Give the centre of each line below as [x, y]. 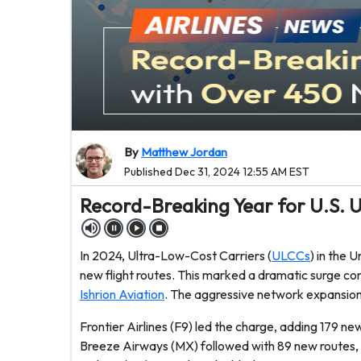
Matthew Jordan [184, 152]
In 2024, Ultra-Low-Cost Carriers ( [176, 255]
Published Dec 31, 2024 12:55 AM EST [217, 172]
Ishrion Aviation [122, 294]
